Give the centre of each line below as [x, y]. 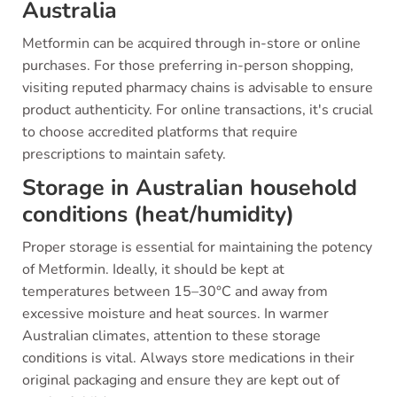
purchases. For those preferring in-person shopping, [188, 66]
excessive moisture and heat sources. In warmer [175, 314]
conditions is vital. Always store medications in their [188, 358]
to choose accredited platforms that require [160, 132]
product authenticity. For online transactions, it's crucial [198, 110]
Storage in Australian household [190, 188]
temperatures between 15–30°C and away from [175, 292]
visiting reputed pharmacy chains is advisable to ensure [198, 88]
